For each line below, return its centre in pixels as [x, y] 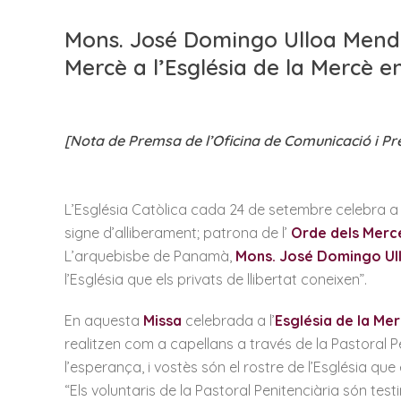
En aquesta [104, 320]
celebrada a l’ [228, 320]
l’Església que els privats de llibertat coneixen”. [216, 279]
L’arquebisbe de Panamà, [150, 256]
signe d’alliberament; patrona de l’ [178, 233]
